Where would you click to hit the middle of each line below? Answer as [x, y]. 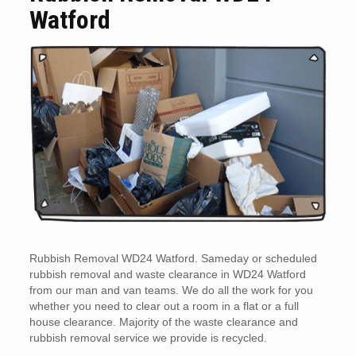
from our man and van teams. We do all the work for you [171, 290]
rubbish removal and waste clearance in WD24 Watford [167, 275]
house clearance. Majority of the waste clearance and [163, 322]
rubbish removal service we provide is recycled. [148, 338]
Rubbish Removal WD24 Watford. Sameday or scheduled [173, 259]
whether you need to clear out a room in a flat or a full [164, 306]
